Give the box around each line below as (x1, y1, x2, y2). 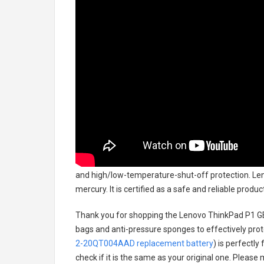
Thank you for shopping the (75, 210, 179, 220)
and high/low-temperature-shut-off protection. (75, 170, 250, 180)
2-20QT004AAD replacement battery (75, 239, 213, 248)
